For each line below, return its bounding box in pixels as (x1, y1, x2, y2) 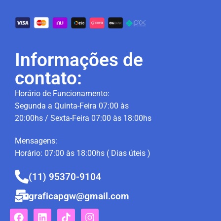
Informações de (15, 49, 143, 71)
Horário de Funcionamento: (15, 89, 110, 99)
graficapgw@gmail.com (29, 190, 129, 202)
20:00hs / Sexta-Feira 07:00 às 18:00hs (15, 113, 151, 123)
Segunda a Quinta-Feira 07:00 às (15, 101, 129, 111)
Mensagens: (15, 136, 57, 146)
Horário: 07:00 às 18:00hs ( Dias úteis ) (15, 148, 150, 158)
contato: (15, 68, 82, 89)
